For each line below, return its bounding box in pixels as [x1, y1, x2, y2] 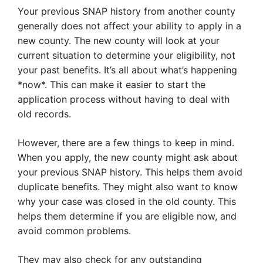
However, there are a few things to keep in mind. [18, 137, 234, 149]
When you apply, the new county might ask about [18, 151, 238, 164]
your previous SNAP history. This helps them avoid [18, 166, 242, 178]
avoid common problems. [18, 225, 131, 237]
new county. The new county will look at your [18, 35, 220, 47]
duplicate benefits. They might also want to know [18, 181, 238, 193]
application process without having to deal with [18, 93, 230, 106]
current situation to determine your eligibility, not [18, 49, 235, 62]
